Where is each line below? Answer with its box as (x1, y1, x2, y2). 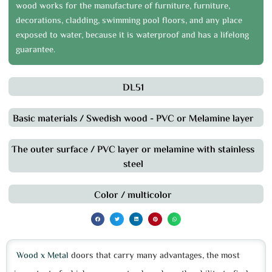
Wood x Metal (16, 249, 69, 263)
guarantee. (16, 43, 55, 57)
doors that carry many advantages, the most (69, 249, 240, 263)
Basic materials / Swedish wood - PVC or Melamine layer (12, 112, 254, 127)
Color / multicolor (94, 188, 172, 203)
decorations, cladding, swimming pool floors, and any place (16, 14, 242, 28)
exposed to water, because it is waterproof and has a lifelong (16, 29, 249, 42)
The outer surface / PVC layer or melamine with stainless (12, 143, 254, 158)
